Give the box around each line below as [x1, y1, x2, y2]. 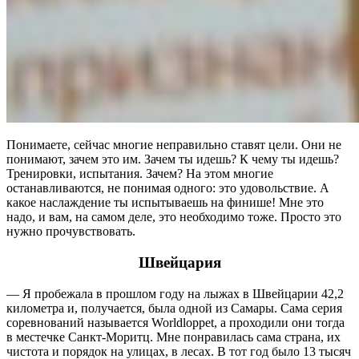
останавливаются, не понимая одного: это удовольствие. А [6, 181, 329, 196]
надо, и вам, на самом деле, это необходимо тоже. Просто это [6, 210, 341, 224]
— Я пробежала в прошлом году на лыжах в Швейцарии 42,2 [6, 286, 344, 301]
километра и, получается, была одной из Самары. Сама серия [6, 301, 342, 315]
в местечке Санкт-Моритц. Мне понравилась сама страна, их [6, 329, 341, 344]
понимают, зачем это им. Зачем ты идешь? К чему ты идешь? [6, 152, 339, 167]
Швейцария [138, 253, 221, 271]
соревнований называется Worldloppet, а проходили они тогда [6, 315, 345, 329]
